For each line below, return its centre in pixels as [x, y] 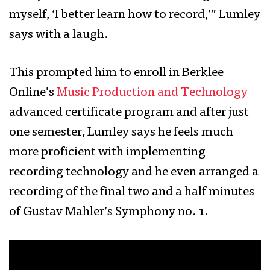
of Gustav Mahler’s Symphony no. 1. [110, 212]
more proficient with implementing [107, 153]
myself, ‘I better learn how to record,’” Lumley [135, 15]
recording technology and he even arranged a [134, 173]
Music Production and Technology [152, 93]
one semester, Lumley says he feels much [121, 133]
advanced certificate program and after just [129, 113]
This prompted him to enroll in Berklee [116, 73]
